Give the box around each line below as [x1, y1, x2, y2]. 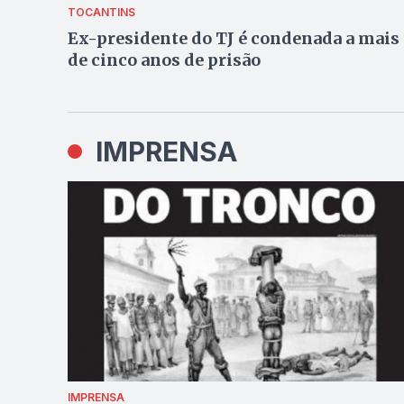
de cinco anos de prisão [67, 50, 261, 70]
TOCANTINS [67, 5, 135, 19]
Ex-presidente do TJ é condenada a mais [67, 28, 399, 49]
